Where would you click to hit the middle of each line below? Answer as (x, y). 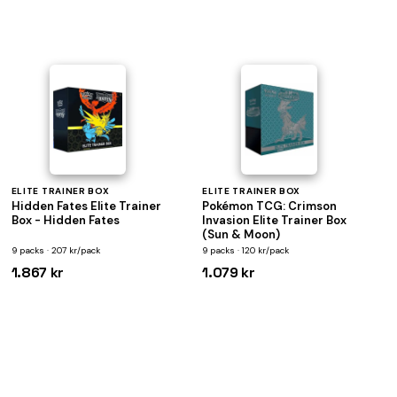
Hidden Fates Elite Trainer (86, 206)
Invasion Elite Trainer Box (275, 220)
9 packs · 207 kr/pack (55, 250)
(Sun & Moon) (241, 234)
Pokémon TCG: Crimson (270, 206)
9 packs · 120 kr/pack (246, 250)
